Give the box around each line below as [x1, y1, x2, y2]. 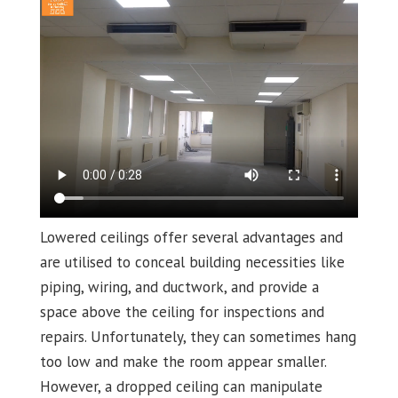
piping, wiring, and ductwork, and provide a [39, 277, 319, 298]
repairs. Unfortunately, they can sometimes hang [39, 327, 356, 347]
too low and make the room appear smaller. [39, 352, 326, 372]
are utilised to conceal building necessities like [39, 252, 345, 273]
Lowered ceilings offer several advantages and [39, 227, 343, 248]
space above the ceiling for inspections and [39, 302, 324, 322]
